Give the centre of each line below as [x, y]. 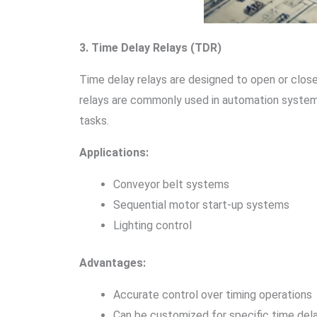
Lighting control [152, 225]
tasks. [94, 121]
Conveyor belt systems [171, 184]
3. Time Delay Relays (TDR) [150, 48]
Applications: [114, 152]
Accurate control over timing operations [213, 295]
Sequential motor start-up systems [201, 205]
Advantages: [113, 263]
